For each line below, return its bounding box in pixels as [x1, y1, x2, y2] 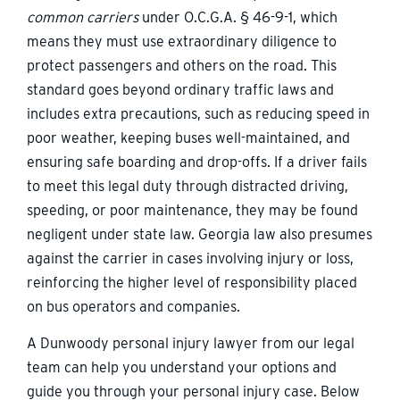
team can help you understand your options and [27, 359, 337, 377]
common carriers [27, 8, 138, 26]
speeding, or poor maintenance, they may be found [27, 201, 358, 219]
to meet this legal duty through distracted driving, [27, 177, 348, 195]
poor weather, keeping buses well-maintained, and [27, 129, 350, 146]
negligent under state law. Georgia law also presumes [27, 225, 372, 243]
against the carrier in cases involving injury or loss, [27, 249, 354, 267]
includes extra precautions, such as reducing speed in [27, 104, 370, 122]
